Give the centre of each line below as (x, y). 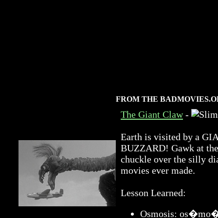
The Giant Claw (152, 114)
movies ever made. (158, 170)
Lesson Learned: (153, 193)
